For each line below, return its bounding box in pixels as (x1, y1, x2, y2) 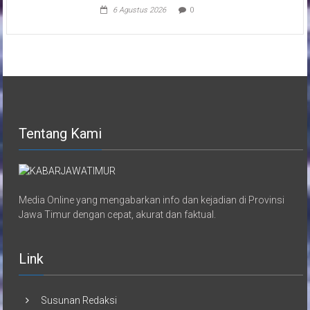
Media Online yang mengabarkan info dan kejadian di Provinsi (19, 194, 285, 206)
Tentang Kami (19, 125, 102, 142)
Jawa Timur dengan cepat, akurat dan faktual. (19, 209, 217, 221)
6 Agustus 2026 (112, 5, 166, 15)
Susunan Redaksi (41, 295, 118, 307)
